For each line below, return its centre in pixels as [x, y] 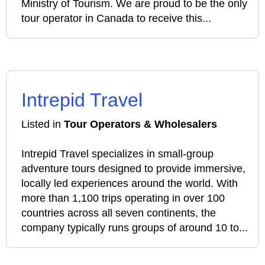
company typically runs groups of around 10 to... [135, 228]
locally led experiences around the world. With [130, 183]
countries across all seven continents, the [119, 213]
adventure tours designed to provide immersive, [133, 169]
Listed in [43, 124]
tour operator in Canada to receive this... [116, 18]
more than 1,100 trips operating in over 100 [123, 198]
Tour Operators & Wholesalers [140, 124]
